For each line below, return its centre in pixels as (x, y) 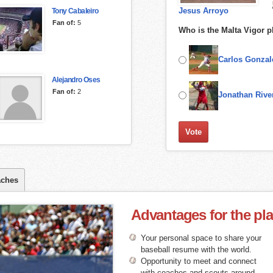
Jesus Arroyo (204, 11)
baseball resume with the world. (196, 250)
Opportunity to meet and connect (198, 261)
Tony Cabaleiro (75, 11)
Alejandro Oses (76, 80)
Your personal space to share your (201, 238)
